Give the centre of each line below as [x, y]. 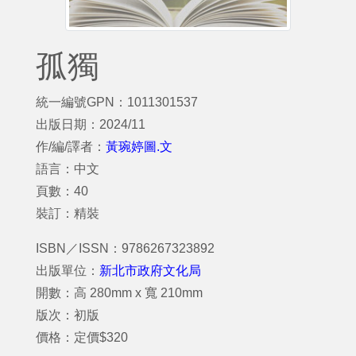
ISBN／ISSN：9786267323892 [125, 248]
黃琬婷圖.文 [139, 147]
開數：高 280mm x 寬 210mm [119, 293]
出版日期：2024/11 [91, 124]
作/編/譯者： [71, 147]
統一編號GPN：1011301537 [117, 102]
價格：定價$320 [82, 337]
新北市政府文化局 [150, 271]
